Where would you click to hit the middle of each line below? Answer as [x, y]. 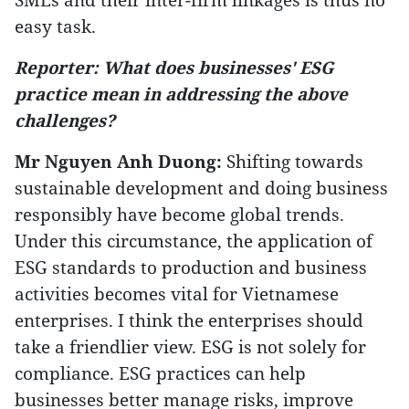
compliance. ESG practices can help [160, 373]
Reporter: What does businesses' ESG [174, 67]
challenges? [65, 120]
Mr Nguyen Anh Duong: [118, 161]
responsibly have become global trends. [179, 214]
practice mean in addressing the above [181, 94]
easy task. [55, 26]
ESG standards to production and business [191, 267]
